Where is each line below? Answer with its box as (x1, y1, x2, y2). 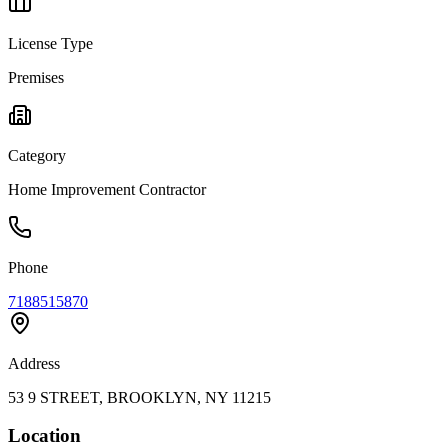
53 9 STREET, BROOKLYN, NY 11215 (8, 388, 271, 406)
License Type (8, 34, 93, 52)
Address (8, 354, 60, 372)
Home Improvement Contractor (8, 180, 206, 198)
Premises (8, 68, 64, 86)
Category (8, 146, 66, 164)
